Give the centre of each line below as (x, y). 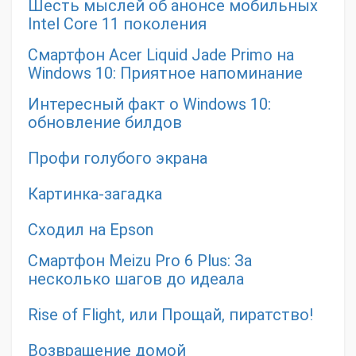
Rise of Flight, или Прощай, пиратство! (170, 315)
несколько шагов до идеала (136, 279)
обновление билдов (105, 123)
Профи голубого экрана (118, 159)
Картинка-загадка (95, 194)
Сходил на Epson (91, 230)
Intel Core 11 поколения (117, 24)
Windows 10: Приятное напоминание (165, 74)
